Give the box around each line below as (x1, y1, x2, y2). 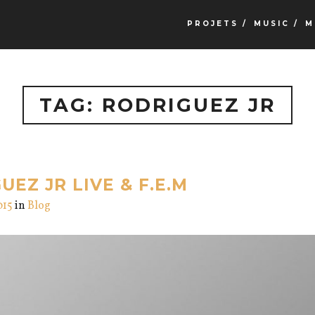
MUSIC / (253, 19, 299, 28)
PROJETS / (186, 19, 247, 28)
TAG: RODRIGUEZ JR (39, 94, 276, 117)
